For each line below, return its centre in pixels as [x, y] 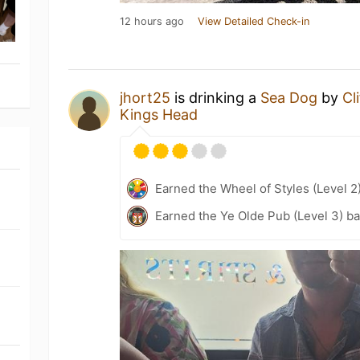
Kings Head [159, 115]
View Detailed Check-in [254, 21]
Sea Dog [289, 98]
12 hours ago [152, 21]
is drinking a [216, 98]
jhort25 [145, 98]
